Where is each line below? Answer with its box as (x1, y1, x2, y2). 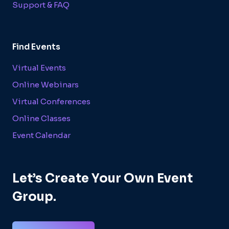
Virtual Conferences (12, 96, 90, 106)
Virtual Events (12, 62, 66, 73)
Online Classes (12, 113, 71, 123)
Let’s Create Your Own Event (12, 171, 193, 186)
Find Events (12, 41, 60, 52)
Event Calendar (12, 130, 71, 140)
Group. (12, 189, 56, 204)
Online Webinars (12, 79, 79, 89)
